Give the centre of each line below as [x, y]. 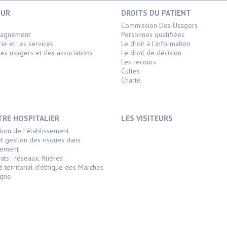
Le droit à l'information [156, 43]
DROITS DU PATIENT [156, 12]
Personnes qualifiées [153, 34]
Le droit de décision [151, 52]
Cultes [130, 71]
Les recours [139, 62]
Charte [131, 80]
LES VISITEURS [147, 118]
